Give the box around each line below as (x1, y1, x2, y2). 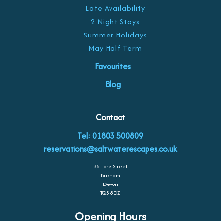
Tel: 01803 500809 (77, 130, 144, 142)
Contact (95, 111, 125, 123)
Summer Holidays (83, 30, 147, 40)
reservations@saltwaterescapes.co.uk (44, 143, 177, 155)
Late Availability (85, 3, 146, 13)
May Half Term (88, 43, 143, 53)
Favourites (95, 60, 131, 72)
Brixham (100, 171, 120, 179)
